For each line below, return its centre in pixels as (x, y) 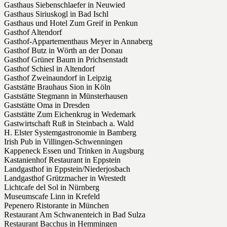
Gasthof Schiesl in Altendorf (49, 69)
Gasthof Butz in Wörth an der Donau (63, 51)
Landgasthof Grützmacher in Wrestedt (65, 178)
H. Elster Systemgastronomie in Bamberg (70, 133)
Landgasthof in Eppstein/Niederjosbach (67, 169)
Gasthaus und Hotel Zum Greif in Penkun (71, 23)
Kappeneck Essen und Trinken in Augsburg (74, 151)
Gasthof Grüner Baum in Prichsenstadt (66, 60)
